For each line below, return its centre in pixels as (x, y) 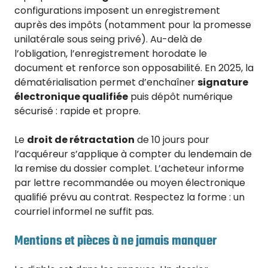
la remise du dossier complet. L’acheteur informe (129, 168)
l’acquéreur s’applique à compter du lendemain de (133, 154)
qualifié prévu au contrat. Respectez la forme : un (130, 197)
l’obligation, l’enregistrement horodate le (111, 53)
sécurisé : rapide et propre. (77, 111)
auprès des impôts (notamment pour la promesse (133, 25)
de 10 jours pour (172, 139)
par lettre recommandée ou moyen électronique (130, 182)
